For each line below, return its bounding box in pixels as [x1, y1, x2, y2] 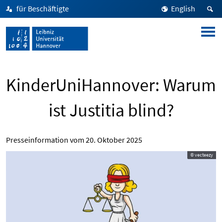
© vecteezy [190, 152, 213, 158]
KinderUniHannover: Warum [6, 74, 216, 96]
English [171, 3, 195, 13]
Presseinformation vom [6, 135, 86, 145]
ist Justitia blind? [48, 99, 174, 121]
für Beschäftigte [16, 3, 69, 13]
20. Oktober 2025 [86, 135, 142, 145]
